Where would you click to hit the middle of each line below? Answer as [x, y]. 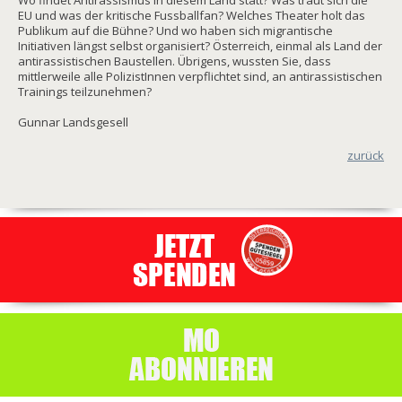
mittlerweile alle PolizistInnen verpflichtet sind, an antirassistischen [200, 76]
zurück [366, 155]
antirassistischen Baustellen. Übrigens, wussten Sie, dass [175, 61]
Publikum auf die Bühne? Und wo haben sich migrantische [175, 31]
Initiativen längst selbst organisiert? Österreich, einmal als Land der [200, 46]
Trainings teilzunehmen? [85, 92]
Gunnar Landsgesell [73, 122]
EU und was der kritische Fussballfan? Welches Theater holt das [192, 15]
